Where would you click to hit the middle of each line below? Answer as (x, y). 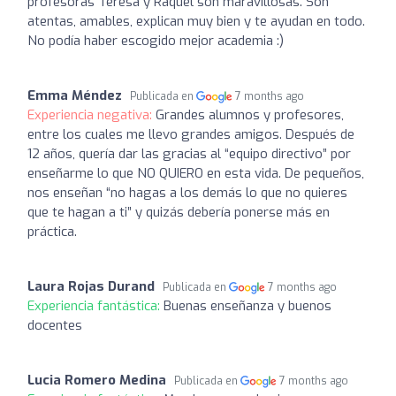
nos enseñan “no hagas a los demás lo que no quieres (187, 192)
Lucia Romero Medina (97, 380)
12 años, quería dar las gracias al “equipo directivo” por (189, 153)
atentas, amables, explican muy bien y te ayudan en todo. (196, 21)
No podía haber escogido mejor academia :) (156, 40)
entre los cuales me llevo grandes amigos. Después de (191, 134)
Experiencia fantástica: (95, 305)
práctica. (52, 231)
